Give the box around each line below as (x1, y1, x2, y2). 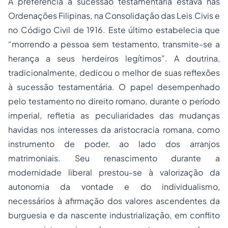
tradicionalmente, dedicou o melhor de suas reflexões (8, 67, 220, 78)
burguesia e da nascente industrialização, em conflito (8, 210, 220, 221)
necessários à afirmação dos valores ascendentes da (8, 195, 220, 207)
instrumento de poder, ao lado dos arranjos (8, 138, 220, 150)
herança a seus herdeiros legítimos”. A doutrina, (8, 53, 220, 64)
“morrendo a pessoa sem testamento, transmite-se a (8, 39, 220, 50)
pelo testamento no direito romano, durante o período (8, 96, 220, 107)
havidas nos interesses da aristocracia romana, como (8, 124, 220, 135)
